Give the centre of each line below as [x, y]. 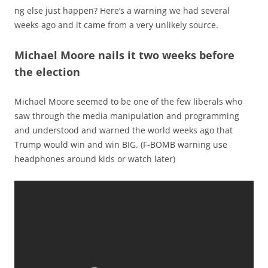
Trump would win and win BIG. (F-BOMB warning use [121, 144]
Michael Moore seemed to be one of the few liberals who [128, 101]
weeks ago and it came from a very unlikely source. [116, 25]
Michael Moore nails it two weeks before [124, 55]
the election [47, 71]
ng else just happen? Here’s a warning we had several [122, 10]
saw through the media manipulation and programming [127, 115]
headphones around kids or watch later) [95, 159]
